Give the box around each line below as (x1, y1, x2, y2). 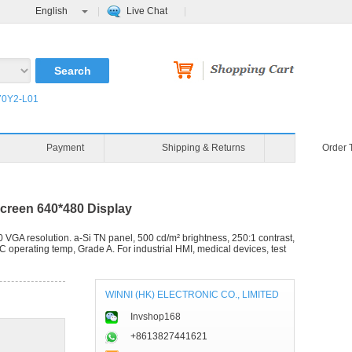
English (35, 5, 68, 16)
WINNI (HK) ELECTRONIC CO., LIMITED (105, 289, 279, 300)
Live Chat (126, 5, 167, 16)
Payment (295, 142, 333, 153)
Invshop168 (130, 311, 181, 322)
